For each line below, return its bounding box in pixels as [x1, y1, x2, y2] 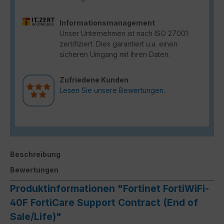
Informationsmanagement [59, 18, 155, 27]
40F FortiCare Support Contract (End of [10, 196, 198, 208]
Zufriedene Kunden [59, 75, 128, 84]
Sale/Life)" [10, 210, 61, 222]
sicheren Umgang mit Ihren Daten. [59, 49, 170, 58]
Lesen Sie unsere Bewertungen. [59, 85, 165, 94]
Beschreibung [10, 149, 60, 158]
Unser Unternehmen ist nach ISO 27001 [59, 28, 188, 37]
